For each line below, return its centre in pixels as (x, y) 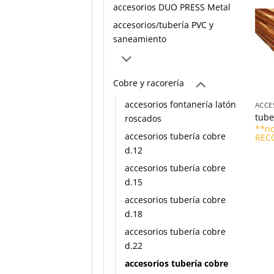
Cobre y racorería (149, 83)
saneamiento (140, 39)
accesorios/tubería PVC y (163, 25)
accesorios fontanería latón (180, 105)
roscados (143, 119)
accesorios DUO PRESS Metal (172, 7)
